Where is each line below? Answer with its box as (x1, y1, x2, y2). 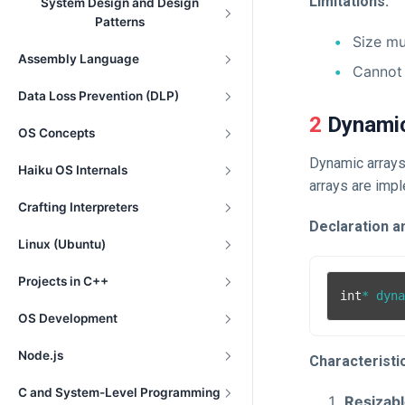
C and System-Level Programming (18, 385, 221, 400)
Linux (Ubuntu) (18, 237, 106, 251)
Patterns (95, 14, 145, 29)
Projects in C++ (18, 274, 108, 288)
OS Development (18, 311, 118, 325)
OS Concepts (18, 126, 95, 140)
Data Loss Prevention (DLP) (18, 89, 179, 103)
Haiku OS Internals (18, 163, 127, 177)
